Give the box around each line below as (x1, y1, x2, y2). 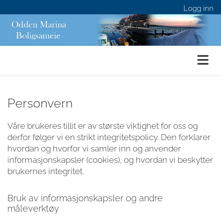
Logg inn (184, 4, 214, 13)
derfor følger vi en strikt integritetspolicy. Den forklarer (7, 132, 211, 142)
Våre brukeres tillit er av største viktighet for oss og (7, 120, 198, 131)
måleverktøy (7, 203, 59, 214)
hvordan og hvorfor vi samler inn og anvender (7, 143, 181, 153)
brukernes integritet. (7, 166, 84, 176)
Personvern (7, 95, 73, 110)
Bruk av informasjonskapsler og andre (7, 192, 163, 203)
